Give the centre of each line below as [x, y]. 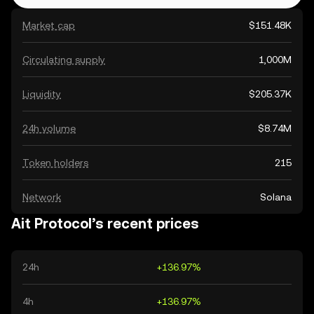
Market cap [49, 25]
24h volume [49, 128]
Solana [276, 197]
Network [42, 197]
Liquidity [42, 94]
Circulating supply [64, 60]
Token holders [55, 163]
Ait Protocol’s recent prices [105, 224]
